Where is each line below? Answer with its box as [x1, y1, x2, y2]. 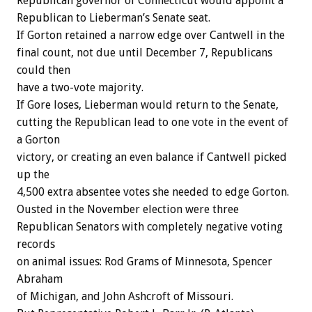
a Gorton [17, 133, 60, 147]
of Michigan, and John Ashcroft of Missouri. [17, 290, 233, 304]
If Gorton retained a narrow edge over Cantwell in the [17, 29, 285, 42]
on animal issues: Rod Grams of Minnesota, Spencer [17, 255, 272, 269]
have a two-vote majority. [17, 81, 143, 95]
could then [17, 63, 70, 77]
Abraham [17, 272, 63, 286]
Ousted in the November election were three [17, 203, 239, 217]
